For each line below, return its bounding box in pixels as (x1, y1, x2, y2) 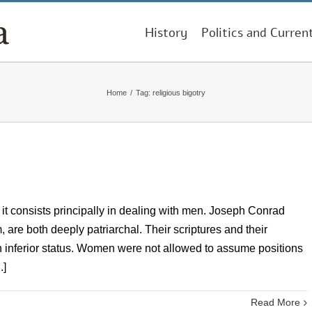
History (145, 24, 187, 41)
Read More (251, 297, 300, 308)
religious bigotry (153, 88, 205, 97)
